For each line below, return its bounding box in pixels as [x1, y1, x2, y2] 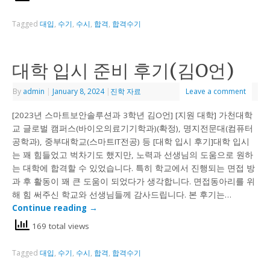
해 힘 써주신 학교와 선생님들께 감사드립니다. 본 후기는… [12, 189, 232, 201]
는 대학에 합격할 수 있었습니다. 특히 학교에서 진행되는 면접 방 [12, 163, 256, 174]
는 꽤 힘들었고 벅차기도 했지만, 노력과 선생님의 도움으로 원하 [12, 149, 254, 161]
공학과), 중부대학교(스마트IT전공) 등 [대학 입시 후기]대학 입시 [12, 136, 250, 148]
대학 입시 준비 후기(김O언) [12, 58, 234, 82]
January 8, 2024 [52, 86, 105, 96]
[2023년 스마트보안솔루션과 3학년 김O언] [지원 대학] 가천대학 [12, 110, 253, 121]
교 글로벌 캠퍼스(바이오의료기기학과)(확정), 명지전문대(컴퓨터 [12, 123, 254, 134]
